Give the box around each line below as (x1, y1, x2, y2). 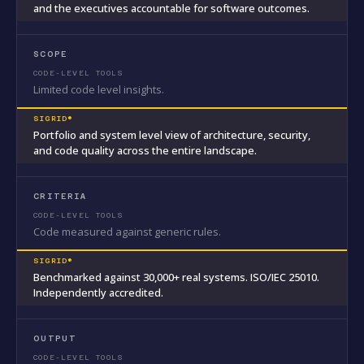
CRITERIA (33, 192, 87, 201)
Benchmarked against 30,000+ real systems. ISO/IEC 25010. (33, 270, 319, 285)
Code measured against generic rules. (33, 224, 221, 240)
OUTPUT (33, 334, 76, 344)
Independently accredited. (33, 285, 163, 301)
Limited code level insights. (33, 82, 164, 97)
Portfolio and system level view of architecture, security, (33, 128, 310, 143)
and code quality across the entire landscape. (33, 143, 257, 158)
